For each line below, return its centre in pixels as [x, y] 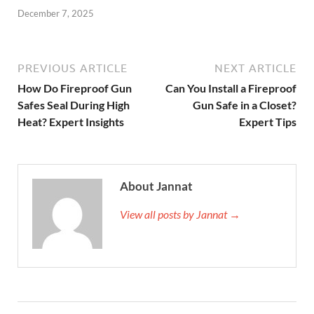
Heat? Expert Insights [71, 122]
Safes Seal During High [74, 105]
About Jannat [156, 186]
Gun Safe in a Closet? [245, 105]
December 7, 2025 [56, 14]
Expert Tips [268, 122]
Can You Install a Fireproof [231, 88]
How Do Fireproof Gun [75, 88]
